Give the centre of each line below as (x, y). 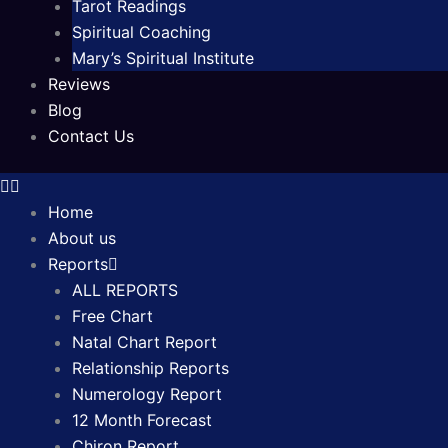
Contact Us (91, 136)
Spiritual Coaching (141, 32)
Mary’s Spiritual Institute (163, 58)
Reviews (79, 84)
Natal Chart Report (144, 342)
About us (82, 238)
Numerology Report (147, 394)
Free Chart (112, 316)
